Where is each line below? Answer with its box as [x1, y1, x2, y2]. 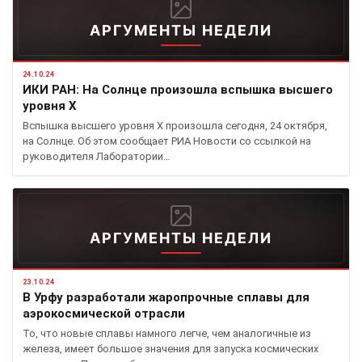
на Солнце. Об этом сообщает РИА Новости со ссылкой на [23, 135, 311, 147]
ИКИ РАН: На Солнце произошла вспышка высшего [23, 82, 333, 97]
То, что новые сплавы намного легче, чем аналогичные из [23, 327, 311, 339]
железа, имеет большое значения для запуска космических [23, 343, 318, 355]
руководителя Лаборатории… [23, 150, 170, 162]
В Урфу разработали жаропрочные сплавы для [23, 290, 309, 305]
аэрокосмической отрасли [23, 306, 185, 321]
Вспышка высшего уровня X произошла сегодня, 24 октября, [23, 120, 327, 132]
